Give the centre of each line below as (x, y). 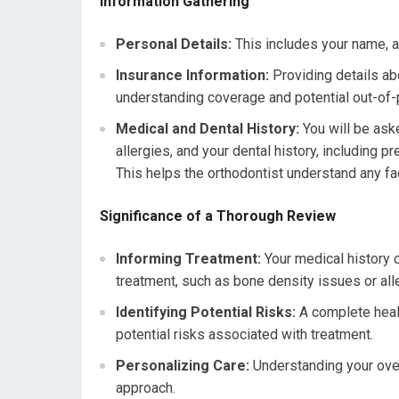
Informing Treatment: (188, 258)
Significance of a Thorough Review (218, 216)
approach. (146, 387)
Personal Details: (174, 44)
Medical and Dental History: (208, 128)
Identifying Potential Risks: (206, 312)
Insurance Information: (192, 75)
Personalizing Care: (183, 365)
